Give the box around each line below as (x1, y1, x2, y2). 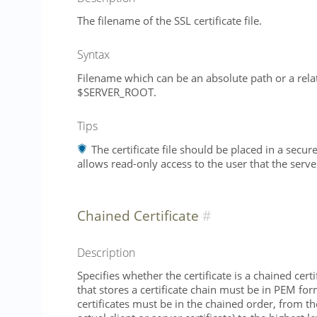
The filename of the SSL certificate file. (77, 13, 262, 28)
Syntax (77, 47, 110, 63)
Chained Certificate (77, 206, 199, 224)
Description (77, 244, 135, 260)
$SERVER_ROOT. (77, 84, 156, 99)
